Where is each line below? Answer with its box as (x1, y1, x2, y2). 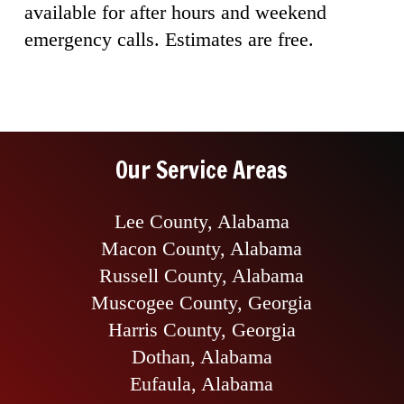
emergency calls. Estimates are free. (23, 27, 314, 50)
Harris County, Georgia (107, 317, 296, 341)
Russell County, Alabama (99, 263, 305, 287)
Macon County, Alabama (101, 236, 303, 260)
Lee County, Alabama (114, 209, 289, 233)
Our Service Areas (115, 153, 289, 188)
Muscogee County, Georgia (91, 290, 313, 314)
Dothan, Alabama (131, 344, 272, 368)
